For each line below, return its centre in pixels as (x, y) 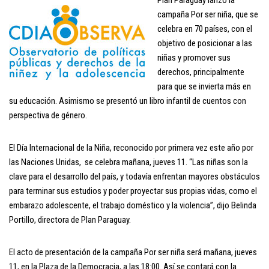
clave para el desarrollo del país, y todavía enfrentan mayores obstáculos (134, 176)
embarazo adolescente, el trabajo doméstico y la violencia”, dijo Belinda (133, 205)
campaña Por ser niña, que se (208, 14)
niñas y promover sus (194, 57)
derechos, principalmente (201, 72)
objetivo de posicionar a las (205, 43)
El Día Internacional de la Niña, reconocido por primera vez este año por (131, 147)
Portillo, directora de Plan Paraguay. (70, 219)
